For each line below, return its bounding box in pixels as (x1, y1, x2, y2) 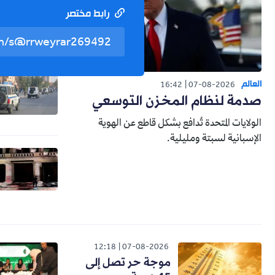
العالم (241, 76, 262, 92)
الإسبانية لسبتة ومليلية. (167, 133, 261, 145)
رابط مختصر (65, 6, 112, 23)
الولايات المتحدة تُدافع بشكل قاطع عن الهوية (98, 118, 261, 130)
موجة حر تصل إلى (85, 254, 171, 271)
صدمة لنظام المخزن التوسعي (92, 91, 261, 111)
